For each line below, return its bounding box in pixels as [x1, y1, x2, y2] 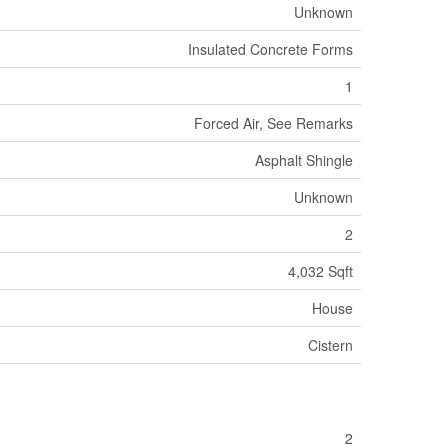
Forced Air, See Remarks [194, 112, 353, 133]
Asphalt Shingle [255, 149, 353, 170]
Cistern [308, 334, 353, 355]
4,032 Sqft [288, 260, 353, 281]
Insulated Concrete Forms [188, 38, 353, 59]
